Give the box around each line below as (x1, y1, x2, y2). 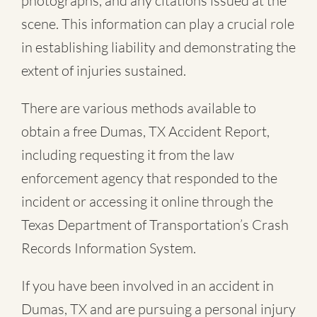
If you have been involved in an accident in (21, 277, 274, 295)
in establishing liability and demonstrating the (21, 38, 296, 57)
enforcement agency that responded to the (21, 169, 277, 188)
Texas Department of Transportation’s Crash (21, 216, 289, 234)
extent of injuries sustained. (21, 62, 186, 80)
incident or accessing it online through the (21, 192, 273, 211)
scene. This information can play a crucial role (21, 15, 294, 33)
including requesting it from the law (21, 146, 234, 164)
